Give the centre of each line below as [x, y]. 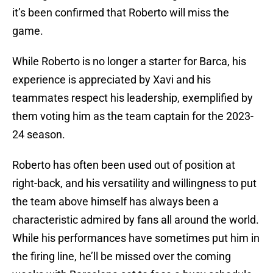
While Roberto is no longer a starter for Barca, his [129, 62]
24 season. [39, 135]
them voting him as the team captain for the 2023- [133, 116]
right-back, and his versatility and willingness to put [134, 183]
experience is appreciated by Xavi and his [112, 80]
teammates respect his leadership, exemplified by [133, 98]
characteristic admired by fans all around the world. [136, 220]
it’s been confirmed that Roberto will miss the [121, 13]
